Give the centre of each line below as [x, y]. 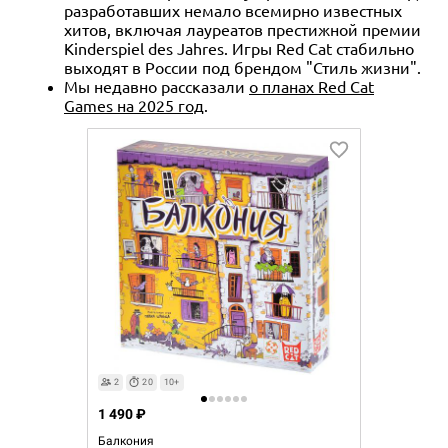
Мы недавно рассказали [156, 85]
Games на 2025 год [134, 104]
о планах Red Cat [311, 85]
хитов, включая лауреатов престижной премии [242, 28]
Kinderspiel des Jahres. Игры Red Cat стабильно [239, 47]
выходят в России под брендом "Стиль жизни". [242, 66]
